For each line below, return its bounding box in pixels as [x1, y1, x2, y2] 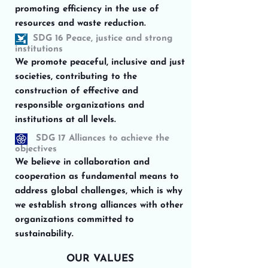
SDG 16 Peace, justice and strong [15, 34, 173, 43]
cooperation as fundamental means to [15, 172, 179, 181]
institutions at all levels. [15, 115, 116, 124]
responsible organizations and [15, 101, 144, 110]
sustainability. [15, 230, 74, 239]
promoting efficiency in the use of [15, 5, 159, 14]
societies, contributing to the [15, 72, 137, 81]
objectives [15, 145, 57, 154]
